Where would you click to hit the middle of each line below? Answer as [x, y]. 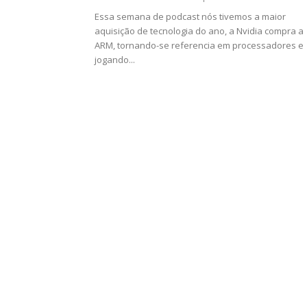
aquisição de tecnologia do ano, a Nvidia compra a [199, 31]
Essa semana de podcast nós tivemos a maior [190, 16]
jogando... [115, 60]
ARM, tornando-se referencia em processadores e [199, 45]
